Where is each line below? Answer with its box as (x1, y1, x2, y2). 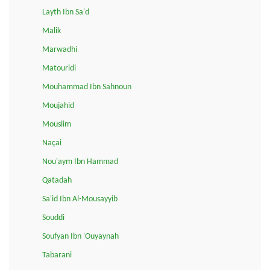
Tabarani (42, 250, 72, 260)
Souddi (42, 213, 64, 222)
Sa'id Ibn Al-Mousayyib (42, 194, 118, 204)
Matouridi (42, 63, 76, 73)
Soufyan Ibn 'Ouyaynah (42, 231, 119, 241)
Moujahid (42, 101, 74, 110)
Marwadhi (42, 45, 77, 54)
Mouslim (42, 119, 71, 129)
